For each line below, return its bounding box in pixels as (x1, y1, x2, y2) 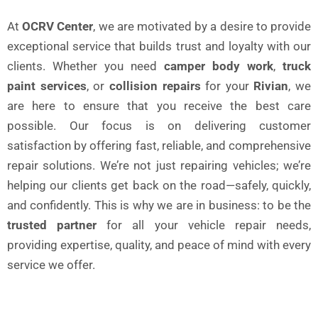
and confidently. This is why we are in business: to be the (7, 198, 311, 213)
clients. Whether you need (7, 59, 164, 74)
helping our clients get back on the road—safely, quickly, (7, 178, 311, 193)
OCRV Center (22, 19, 94, 34)
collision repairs (109, 79, 201, 94)
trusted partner (7, 218, 97, 233)
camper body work (164, 59, 273, 74)
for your (200, 79, 254, 94)
